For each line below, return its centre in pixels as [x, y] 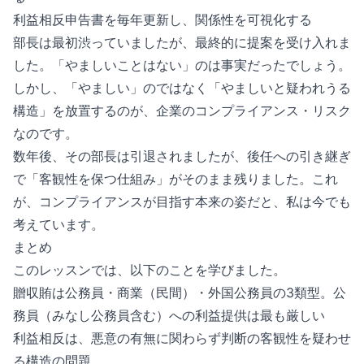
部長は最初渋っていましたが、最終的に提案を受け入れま [182, 42]
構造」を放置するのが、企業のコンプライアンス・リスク [182, 110]
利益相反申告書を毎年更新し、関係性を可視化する [162, 19]
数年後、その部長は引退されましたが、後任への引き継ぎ [182, 156]
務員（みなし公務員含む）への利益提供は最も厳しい [169, 315]
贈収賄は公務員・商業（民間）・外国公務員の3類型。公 [180, 292]
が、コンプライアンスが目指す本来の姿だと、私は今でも [182, 201]
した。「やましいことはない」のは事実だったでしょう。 [182, 65]
